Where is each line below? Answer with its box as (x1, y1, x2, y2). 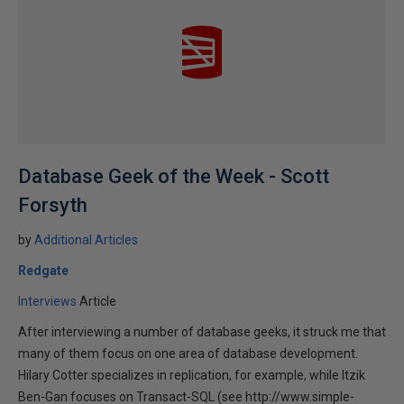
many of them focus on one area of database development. (18, 346, 358, 361)
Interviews (18, 294, 77, 308)
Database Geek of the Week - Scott (18, 165, 329, 188)
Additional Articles (34, 233, 138, 247)
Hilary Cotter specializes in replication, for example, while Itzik (18, 368, 365, 382)
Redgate (18, 263, 69, 278)
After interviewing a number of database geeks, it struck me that (18, 325, 386, 339)
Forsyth (18, 194, 87, 216)
